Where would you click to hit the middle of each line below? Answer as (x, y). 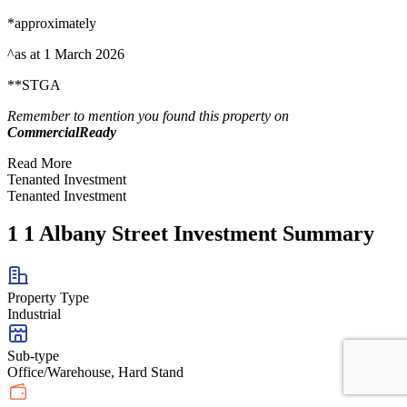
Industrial (34, 314)
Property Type (48, 298)
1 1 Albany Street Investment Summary (191, 234)
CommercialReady (62, 132)
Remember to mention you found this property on (148, 115)
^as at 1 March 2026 (66, 54)
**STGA (34, 84)
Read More (40, 163)
